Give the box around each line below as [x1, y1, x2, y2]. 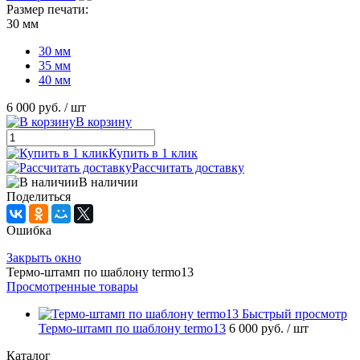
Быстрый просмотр [242, 307, 347, 321]
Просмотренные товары [6, 280, 138, 294]
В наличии [79, 175, 138, 190]
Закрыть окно [6, 251, 81, 265]
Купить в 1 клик [108, 146, 198, 161]
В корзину [76, 115, 132, 129]
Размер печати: [6, 2, 88, 17]
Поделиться [6, 190, 71, 204]
